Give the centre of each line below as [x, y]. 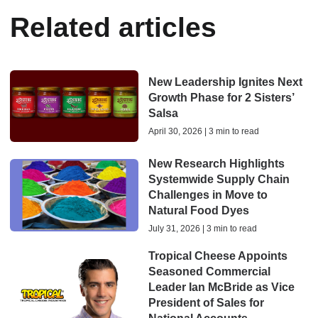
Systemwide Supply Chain [219, 180]
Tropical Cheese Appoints [218, 256]
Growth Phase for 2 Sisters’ [221, 98]
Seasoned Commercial [209, 272]
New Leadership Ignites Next [225, 82]
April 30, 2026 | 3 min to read [203, 132]
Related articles [113, 27]
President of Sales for [206, 303]
